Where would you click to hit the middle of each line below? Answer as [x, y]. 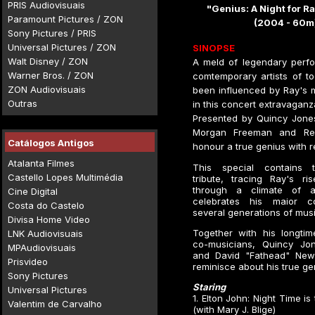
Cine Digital [33, 191]
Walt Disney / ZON [48, 61]
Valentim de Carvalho [55, 304]
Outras [22, 103]
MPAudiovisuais [42, 247]
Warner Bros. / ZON [51, 75]
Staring [209, 287]
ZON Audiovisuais [47, 89]
